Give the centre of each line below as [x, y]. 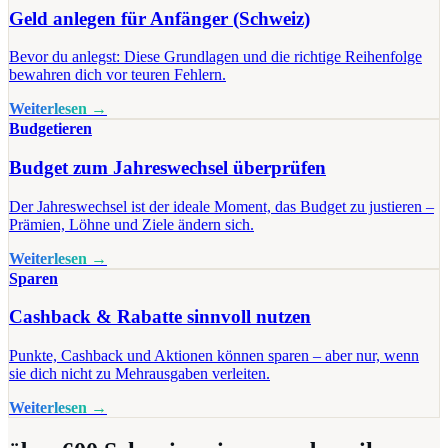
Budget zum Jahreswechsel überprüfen [167, 167]
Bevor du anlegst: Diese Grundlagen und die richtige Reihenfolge [215, 57]
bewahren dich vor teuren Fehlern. [117, 75]
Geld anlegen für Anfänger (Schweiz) [159, 18]
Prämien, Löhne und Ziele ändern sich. [131, 224]
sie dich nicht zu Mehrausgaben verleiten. [139, 374]
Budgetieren [50, 129]
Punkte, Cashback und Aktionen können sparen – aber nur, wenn [214, 356]
